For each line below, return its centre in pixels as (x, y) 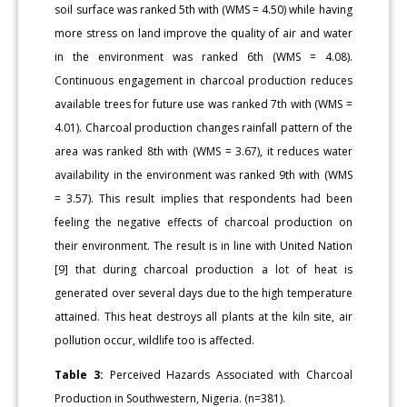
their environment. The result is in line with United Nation (203, 245)
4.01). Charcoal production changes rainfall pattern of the (203, 127)
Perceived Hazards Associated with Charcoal (228, 374)
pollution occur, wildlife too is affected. (155, 340)
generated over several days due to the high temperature (203, 293)
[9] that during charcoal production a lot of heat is (203, 269)
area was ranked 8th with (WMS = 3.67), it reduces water (203, 151)
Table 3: (79, 374)
